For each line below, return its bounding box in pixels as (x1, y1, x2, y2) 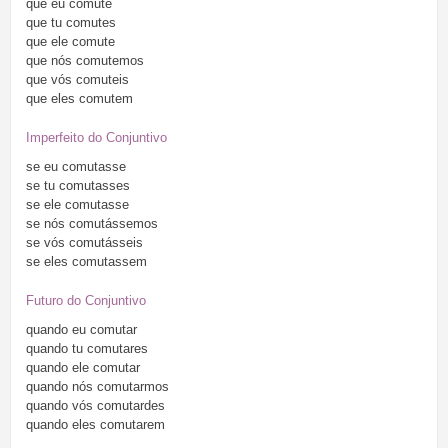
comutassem (68, 254, 147, 270)
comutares (83, 341, 148, 357)
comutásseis (65, 235, 143, 251)
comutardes (93, 398, 165, 414)
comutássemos (65, 216, 158, 232)
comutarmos (93, 379, 169, 395)
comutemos (72, 53, 144, 69)
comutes (62, 15, 116, 31)
